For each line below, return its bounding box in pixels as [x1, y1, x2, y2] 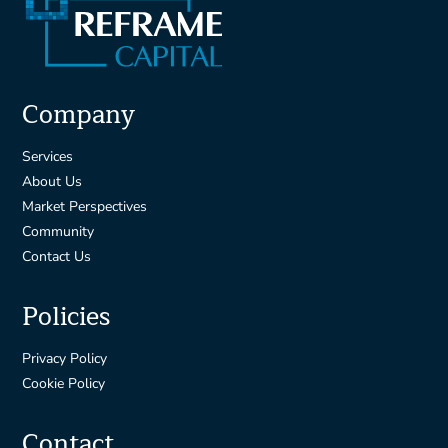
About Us [22, 172, 83, 191]
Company [22, 94, 136, 136]
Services [22, 147, 74, 166]
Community [22, 222, 95, 241]
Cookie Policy [22, 374, 106, 393]
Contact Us [22, 247, 92, 266]
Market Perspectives [22, 197, 148, 216]
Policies [22, 296, 111, 338]
